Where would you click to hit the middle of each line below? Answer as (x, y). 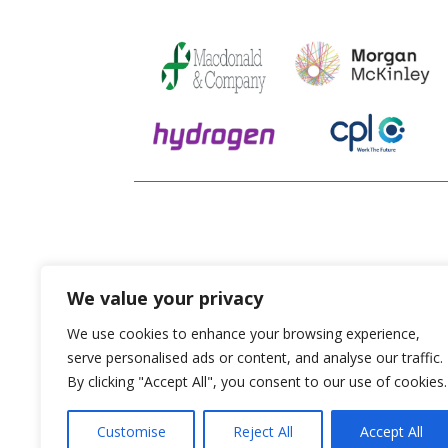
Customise (131, 431)
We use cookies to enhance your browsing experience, (243, 333)
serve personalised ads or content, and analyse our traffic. (255, 357)
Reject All (262, 431)
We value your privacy (165, 298)
